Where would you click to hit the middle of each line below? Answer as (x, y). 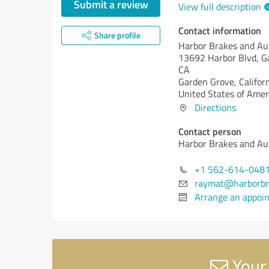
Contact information (220, 30)
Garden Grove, (209, 82)
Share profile (117, 35)
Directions (215, 107)
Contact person (210, 131)
